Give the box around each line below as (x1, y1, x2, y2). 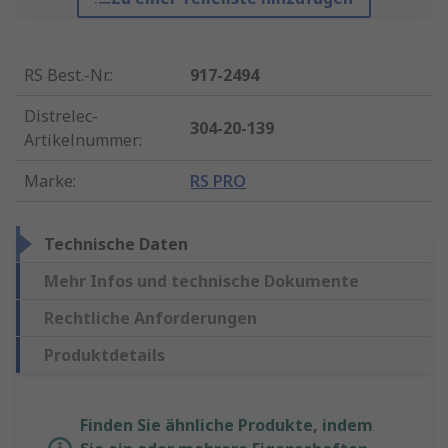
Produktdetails (44, 344, 165, 367)
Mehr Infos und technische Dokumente (44, 270, 359, 293)
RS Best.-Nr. (24, 64, 110, 87)
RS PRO (190, 170, 247, 193)
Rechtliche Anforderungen (44, 307, 257, 330)
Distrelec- (24, 105, 98, 128)
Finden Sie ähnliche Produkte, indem (80, 414, 373, 437)
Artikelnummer (24, 129, 139, 152)
